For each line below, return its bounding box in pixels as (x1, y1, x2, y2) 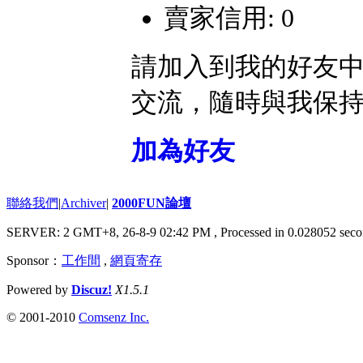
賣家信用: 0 (164, 2, 294, 32)
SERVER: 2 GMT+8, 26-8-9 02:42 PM (6, 225, 214, 240)
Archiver (61, 196, 106, 211)
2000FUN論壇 (112, 196, 191, 211)
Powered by (6, 283, 71, 297)
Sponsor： (6, 254, 62, 268)
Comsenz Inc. (79, 310, 149, 325)
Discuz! (71, 283, 112, 297)
